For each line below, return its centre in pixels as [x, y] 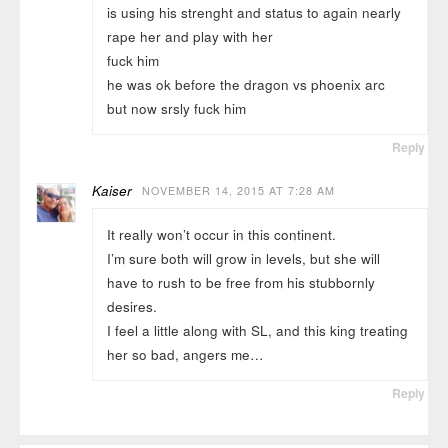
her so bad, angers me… [185, 354]
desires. [131, 306]
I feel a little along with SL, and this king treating [257, 330]
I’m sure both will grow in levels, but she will [243, 258]
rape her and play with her [189, 36]
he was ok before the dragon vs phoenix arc [245, 84]
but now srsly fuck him [176, 108]
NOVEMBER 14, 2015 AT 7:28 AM [239, 191]
